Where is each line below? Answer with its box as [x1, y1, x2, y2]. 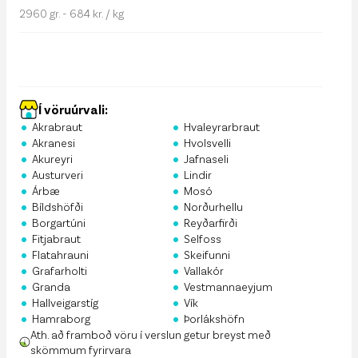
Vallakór [184, 264, 224, 277]
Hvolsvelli [184, 136, 231, 149]
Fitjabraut [32, 232, 81, 245]
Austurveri [32, 168, 83, 181]
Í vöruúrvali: [38, 101, 108, 117]
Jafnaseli [184, 152, 229, 165]
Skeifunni [184, 248, 230, 261]
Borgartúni [32, 216, 86, 229]
